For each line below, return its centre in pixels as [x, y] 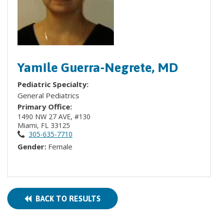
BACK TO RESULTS [66, 199]
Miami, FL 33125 [45, 125]
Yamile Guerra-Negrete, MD [98, 67]
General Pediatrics [48, 95]
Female [60, 146]
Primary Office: [45, 107]
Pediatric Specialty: [54, 84]
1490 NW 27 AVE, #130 [55, 117]
